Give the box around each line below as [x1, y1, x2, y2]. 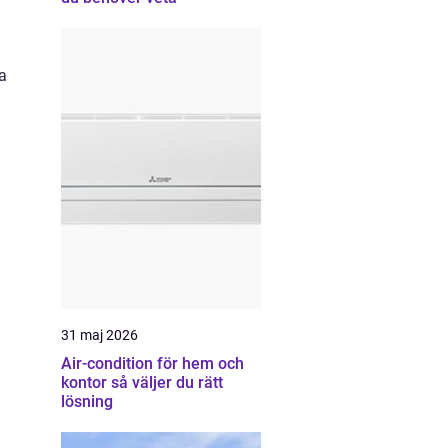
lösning [61, 392, 113, 411]
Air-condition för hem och [61, 354, 244, 373]
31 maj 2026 [61, 327, 138, 343]
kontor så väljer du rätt [61, 373, 111, 392]
